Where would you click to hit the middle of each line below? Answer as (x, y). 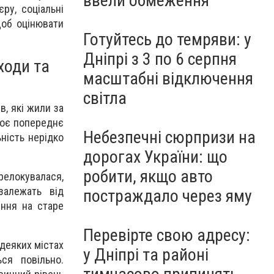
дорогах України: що (155, 157)
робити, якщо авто (148, 176)
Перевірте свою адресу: (167, 235)
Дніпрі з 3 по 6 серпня (160, 59)
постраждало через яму (168, 196)
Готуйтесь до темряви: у (167, 39)
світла (105, 98)
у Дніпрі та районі (146, 255)
